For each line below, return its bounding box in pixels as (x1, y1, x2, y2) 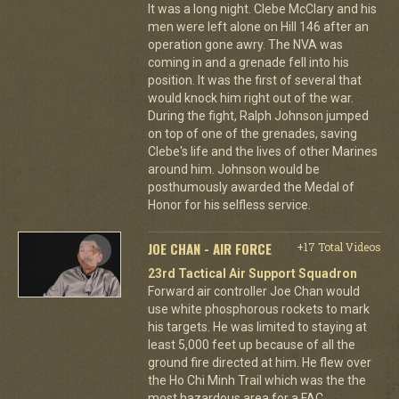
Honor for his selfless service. (147, 197, 311, 212)
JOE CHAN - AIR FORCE (147, 238, 272, 258)
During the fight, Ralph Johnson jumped (147, 108, 369, 123)
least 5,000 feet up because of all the (147, 337, 355, 352)
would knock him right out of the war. (147, 90, 354, 105)
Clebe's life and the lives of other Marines (147, 143, 378, 159)
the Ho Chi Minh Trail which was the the (147, 372, 366, 387)
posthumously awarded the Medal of (147, 179, 354, 194)
